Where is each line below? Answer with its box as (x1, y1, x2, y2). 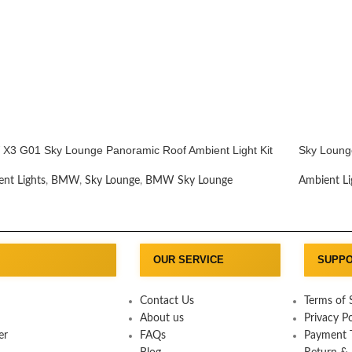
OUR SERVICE (152, 253, 224, 266)
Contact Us (139, 295, 194, 306)
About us (139, 312, 184, 324)
